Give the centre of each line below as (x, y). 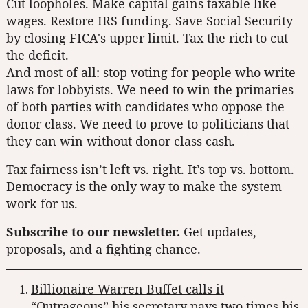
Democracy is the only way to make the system (144, 187)
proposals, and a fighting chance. (103, 249)
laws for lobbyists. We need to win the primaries (150, 90)
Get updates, (218, 232)
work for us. (42, 204)
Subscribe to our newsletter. (93, 232)
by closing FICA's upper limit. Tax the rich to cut (147, 38)
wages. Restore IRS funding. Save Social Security (150, 21)
